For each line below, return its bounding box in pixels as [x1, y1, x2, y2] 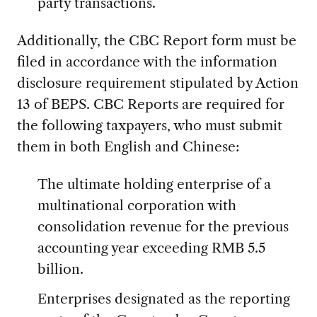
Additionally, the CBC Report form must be [16, 31, 296, 49]
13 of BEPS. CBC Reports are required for [16, 95, 284, 113]
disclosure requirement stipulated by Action [16, 74, 299, 91]
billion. [37, 260, 83, 277]
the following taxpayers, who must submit [16, 116, 282, 134]
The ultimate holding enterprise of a [37, 175, 271, 192]
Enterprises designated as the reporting [37, 289, 290, 307]
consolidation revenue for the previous [37, 217, 289, 235]
